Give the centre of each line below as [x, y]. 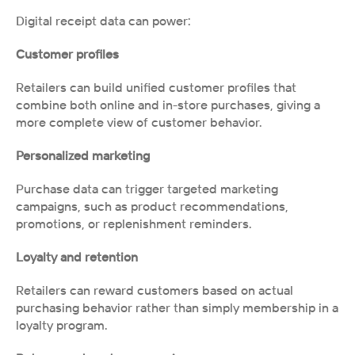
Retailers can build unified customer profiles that [156, 87]
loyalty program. [62, 325]
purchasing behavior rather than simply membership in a [177, 307]
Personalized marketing [83, 155]
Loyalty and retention [77, 257]
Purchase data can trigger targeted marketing [147, 189]
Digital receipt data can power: [103, 21]
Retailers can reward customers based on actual [155, 290]
